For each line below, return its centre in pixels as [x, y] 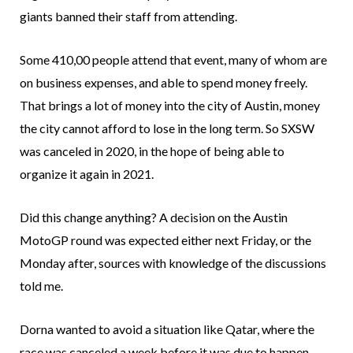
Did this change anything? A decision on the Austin [154, 217]
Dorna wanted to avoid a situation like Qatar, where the [167, 329]
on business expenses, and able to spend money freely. [163, 83]
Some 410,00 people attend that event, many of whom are [173, 60]
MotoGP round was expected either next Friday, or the [165, 240]
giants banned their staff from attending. [128, 17]
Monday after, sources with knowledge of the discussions [173, 263]
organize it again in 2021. [87, 174]
